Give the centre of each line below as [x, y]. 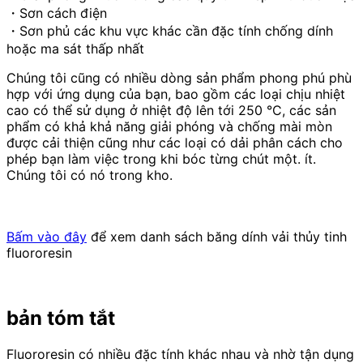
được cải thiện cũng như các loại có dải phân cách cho [175, 142]
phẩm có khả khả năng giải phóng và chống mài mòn [169, 126]
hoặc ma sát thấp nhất [75, 48]
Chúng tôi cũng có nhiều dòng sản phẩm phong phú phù [179, 77]
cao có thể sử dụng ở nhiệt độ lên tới [122, 110]
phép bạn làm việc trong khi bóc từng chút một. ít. [161, 158]
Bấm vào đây [47, 236]
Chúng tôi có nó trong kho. [90, 175]
